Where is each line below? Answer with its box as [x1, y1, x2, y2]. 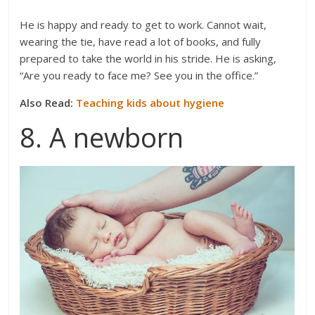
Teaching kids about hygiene [76, 96, 225, 110]
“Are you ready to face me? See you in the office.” [20, 68, 259, 83]
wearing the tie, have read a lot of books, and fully [20, 34, 262, 49]
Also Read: [20, 96, 77, 110]
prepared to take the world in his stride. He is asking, [20, 51, 277, 66]
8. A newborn [20, 119, 184, 156]
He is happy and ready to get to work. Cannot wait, [20, 18, 267, 32]
